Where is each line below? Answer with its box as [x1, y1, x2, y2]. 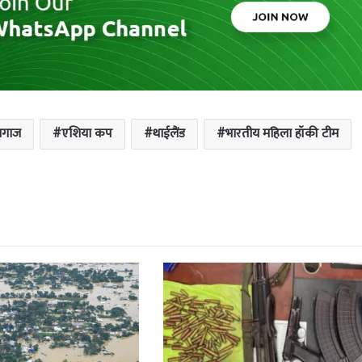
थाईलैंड [152, 123, 185, 145]
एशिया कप [61, 123, 112, 145]
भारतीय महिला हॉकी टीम [225, 123, 339, 145]
